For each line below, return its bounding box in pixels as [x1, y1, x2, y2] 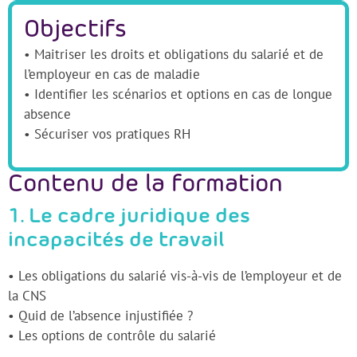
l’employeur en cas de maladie [24, 65, 200, 83]
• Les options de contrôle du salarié [8, 327, 216, 345]
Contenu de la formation [8, 173, 283, 198]
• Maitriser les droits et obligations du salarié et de [24, 45, 324, 63]
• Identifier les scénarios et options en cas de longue [24, 84, 332, 103]
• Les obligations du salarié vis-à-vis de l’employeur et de [8, 267, 342, 285]
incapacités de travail [8, 231, 225, 252]
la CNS [8, 287, 46, 305]
